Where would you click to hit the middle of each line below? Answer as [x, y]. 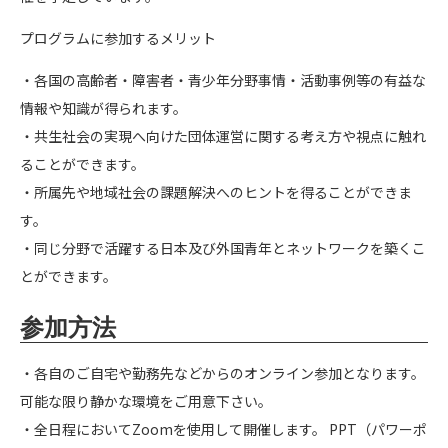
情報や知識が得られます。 [103, 107]
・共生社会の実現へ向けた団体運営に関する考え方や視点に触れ [223, 135]
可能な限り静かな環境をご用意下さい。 [146, 400]
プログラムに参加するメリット [118, 37]
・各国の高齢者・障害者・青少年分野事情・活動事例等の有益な [223, 79]
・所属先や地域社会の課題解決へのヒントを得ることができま [216, 191]
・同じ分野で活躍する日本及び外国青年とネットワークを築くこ [223, 247]
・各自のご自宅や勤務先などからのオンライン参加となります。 [222, 372]
